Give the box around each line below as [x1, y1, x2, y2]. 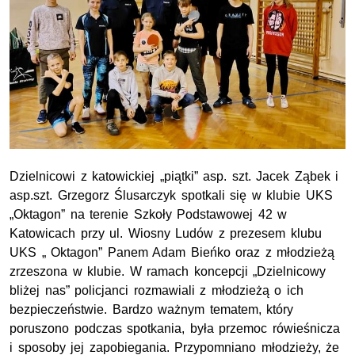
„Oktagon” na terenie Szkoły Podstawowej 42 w [10, 207, 288, 221]
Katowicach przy [10, 226, 110, 240]
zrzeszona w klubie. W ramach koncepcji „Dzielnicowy [10, 264, 326, 278]
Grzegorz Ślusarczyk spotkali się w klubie [52, 188, 306, 202]
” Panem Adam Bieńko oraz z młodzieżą [98, 245, 335, 259]
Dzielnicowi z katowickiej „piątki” [10, 169, 204, 183]
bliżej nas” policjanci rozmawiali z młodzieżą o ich [10, 283, 303, 297]
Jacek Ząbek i [250, 169, 339, 183]
